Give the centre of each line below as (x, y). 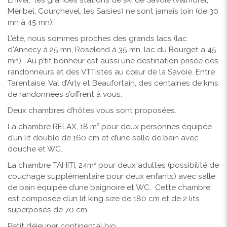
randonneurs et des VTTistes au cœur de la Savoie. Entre (111, 72)
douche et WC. (35, 149)
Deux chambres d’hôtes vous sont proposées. (92, 110)
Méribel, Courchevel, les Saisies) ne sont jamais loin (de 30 (113, 11)
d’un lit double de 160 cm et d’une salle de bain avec (103, 138)
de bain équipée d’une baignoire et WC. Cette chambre (109, 187)
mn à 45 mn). (31, 22)
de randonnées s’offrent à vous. (65, 94)
